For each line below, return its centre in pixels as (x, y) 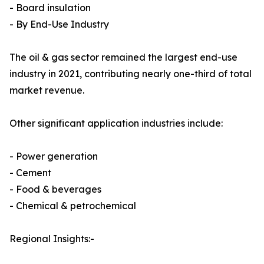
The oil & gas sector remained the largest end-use (123, 57)
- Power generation (54, 156)
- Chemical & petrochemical (73, 206)
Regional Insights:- (52, 239)
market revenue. (47, 90)
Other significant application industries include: (116, 123)
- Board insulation (50, 8)
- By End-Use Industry (59, 24)
